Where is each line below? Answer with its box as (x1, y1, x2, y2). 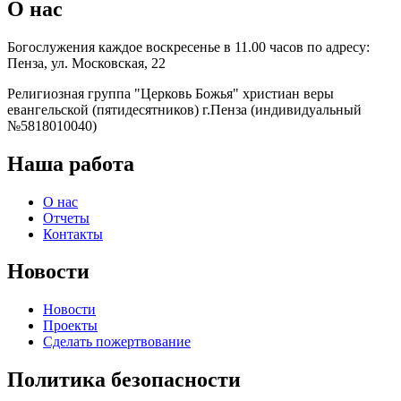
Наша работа (7, 151, 134, 175)
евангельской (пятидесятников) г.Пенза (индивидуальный (7, 101, 362, 117)
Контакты (43, 226, 103, 242)
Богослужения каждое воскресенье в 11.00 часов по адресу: (7, 38, 370, 55)
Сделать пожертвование (43, 334, 191, 350)
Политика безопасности (7, 368, 241, 392)
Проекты (43, 318, 98, 334)
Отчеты (43, 209, 90, 226)
